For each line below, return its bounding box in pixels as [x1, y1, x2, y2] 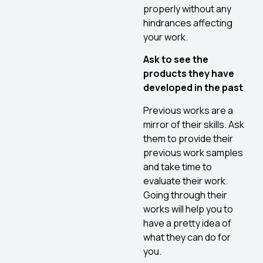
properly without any [143, 2, 231, 16]
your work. [143, 31, 188, 44]
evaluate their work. [143, 174, 231, 187]
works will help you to [143, 202, 233, 215]
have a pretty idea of [143, 216, 231, 230]
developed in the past [143, 81, 243, 95]
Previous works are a [143, 103, 233, 117]
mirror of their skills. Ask [143, 117, 244, 131]
